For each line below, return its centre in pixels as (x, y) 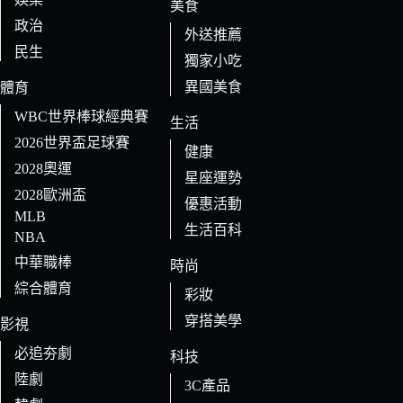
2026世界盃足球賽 (72, 143)
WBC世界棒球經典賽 (81, 117)
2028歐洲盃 (50, 195)
